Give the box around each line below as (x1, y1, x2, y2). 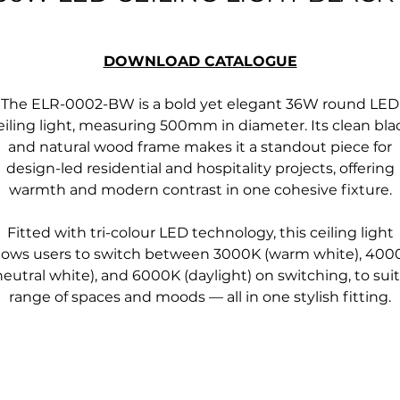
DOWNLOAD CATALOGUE (103, 53, 297, 70)
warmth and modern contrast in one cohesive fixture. (8, 181, 392, 198)
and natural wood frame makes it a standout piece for (8, 138, 392, 155)
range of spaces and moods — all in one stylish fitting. (9, 288, 391, 305)
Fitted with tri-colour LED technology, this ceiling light (6, 224, 394, 241)
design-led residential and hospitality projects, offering (5, 160, 395, 177)
